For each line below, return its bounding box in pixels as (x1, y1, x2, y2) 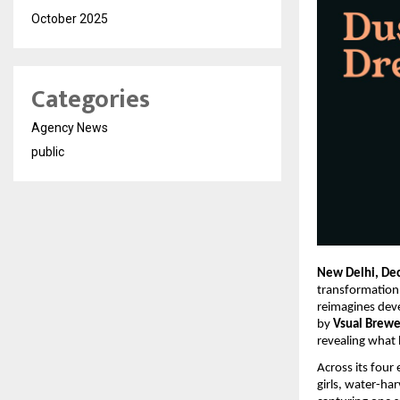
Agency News (31, 121, 108, 135)
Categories (31, 79, 150, 121)
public (31, 145, 64, 159)
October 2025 (31, 12, 108, 26)
